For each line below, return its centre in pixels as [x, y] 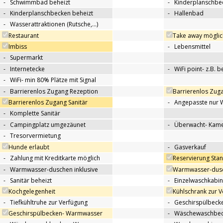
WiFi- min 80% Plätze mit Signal [53, 80]
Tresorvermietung [35, 136]
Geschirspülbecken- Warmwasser [56, 214]
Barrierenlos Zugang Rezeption [54, 92]
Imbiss [18, 47]
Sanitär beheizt [31, 181]
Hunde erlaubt [29, 147]
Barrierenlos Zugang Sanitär [48, 103]
